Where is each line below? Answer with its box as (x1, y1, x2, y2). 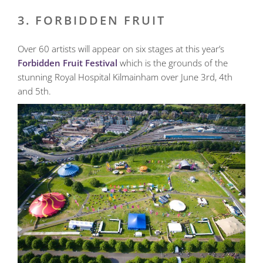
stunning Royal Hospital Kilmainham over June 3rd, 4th (18, 70, 232, 83)
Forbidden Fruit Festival (18, 56, 117, 69)
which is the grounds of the (117, 56, 228, 69)
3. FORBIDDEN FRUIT (18, 12, 166, 28)
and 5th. (18, 85, 51, 97)
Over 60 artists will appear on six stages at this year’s (18, 42, 224, 55)
